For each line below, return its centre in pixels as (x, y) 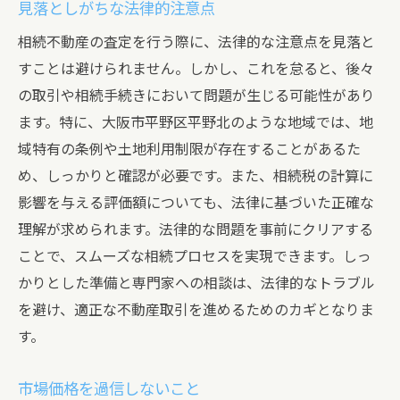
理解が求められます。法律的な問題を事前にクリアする (196, 230)
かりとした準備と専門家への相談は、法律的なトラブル (196, 283)
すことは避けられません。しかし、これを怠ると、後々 (196, 69)
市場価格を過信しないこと (109, 389)
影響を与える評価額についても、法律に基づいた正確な (196, 203)
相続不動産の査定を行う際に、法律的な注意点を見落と (196, 42)
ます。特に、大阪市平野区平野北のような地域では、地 (196, 123)
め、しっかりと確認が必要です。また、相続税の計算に (196, 176)
